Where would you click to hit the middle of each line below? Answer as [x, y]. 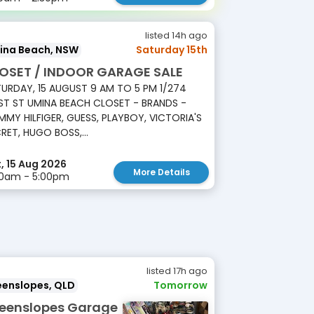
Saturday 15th [172, 50]
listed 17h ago [177, 271]
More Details [161, 172]
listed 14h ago [176, 35]
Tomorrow [180, 285]
